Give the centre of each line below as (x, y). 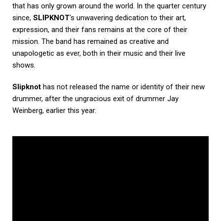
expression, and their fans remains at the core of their (100, 29)
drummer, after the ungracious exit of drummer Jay (95, 98)
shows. (24, 65)
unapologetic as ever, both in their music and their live (99, 53)
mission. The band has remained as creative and (91, 41)
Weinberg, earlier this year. (55, 110)
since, (23, 18)
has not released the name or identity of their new (123, 87)
